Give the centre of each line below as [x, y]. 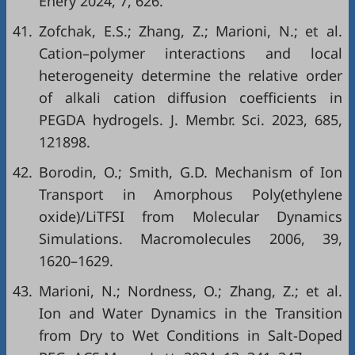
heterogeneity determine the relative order [191, 76]
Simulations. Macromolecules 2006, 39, [191, 239]
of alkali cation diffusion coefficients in [191, 98]
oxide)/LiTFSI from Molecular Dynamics [191, 217]
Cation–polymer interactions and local [191, 53]
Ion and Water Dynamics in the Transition [191, 313]
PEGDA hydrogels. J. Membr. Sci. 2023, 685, [191, 120]
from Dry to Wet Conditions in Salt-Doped [191, 336]
